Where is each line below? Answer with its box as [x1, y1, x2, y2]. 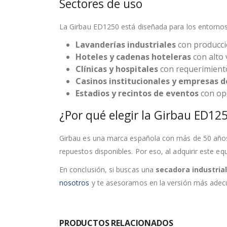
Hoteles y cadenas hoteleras [75, 51, 191, 62]
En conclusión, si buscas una [59, 164, 156, 174]
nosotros [59, 177, 90, 187]
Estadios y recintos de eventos [75, 87, 199, 99]
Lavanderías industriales [75, 39, 176, 50]
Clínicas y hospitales [75, 63, 158, 74]
